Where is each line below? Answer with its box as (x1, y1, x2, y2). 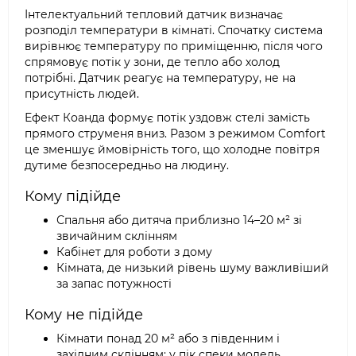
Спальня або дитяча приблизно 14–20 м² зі (56, 213, 302, 227)
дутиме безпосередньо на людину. (25, 158, 229, 172)
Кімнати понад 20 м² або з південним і (56, 331, 280, 346)
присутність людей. (25, 87, 139, 101)
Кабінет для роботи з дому (56, 245, 212, 259)
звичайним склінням (56, 229, 177, 243)
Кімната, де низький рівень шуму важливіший (56, 261, 329, 275)
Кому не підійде (25, 306, 143, 323)
